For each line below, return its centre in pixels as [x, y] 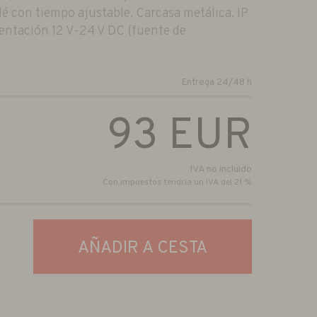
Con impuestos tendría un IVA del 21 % [177, 183]
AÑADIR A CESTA [143, 249]
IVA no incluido [221, 170]
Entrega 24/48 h [216, 83]
